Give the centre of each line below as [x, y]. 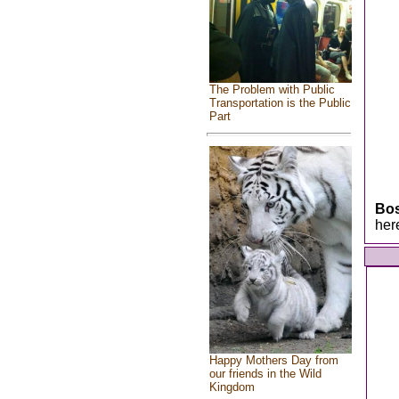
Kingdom [232, 387]
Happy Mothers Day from [273, 361]
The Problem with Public [272, 90]
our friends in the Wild [265, 374]
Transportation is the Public [280, 103]
